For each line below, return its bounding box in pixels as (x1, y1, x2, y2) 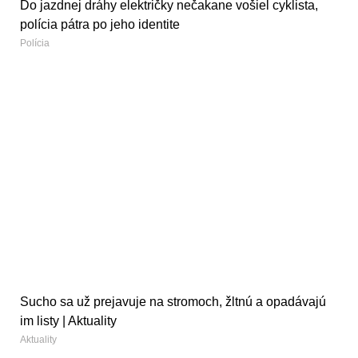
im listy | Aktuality (20, 314, 117, 328)
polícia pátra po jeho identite (20, 18, 180, 32)
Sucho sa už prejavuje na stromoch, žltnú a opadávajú (20, 295, 326, 309)
